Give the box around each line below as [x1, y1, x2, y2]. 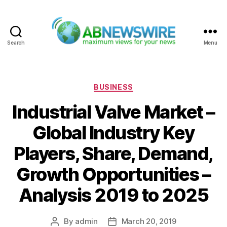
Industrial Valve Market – [12, 101, 215, 124]
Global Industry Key [32, 122, 195, 144]
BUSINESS [94, 82, 133, 91]
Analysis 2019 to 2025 [18, 184, 209, 207]
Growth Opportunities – [16, 163, 211, 186]
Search [7, 39, 25, 46]
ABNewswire [112, 46, 167, 57]
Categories [113, 79, 158, 90]
